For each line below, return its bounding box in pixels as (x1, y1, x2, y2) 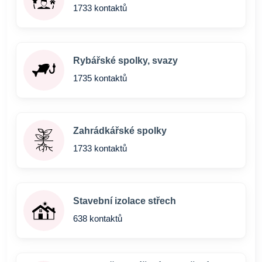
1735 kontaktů (73, 73, 127, 83)
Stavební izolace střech (73, 196, 176, 206)
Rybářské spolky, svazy (73, 56, 178, 65)
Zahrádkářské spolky (73, 126, 167, 136)
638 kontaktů (73, 213, 122, 223)
